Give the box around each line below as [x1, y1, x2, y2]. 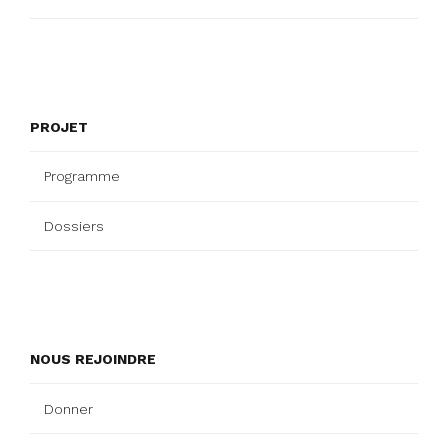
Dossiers [44, 217, 104, 234]
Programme [44, 168, 120, 185]
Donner [44, 400, 93, 417]
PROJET [30, 119, 88, 136]
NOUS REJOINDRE [30, 351, 156, 368]
